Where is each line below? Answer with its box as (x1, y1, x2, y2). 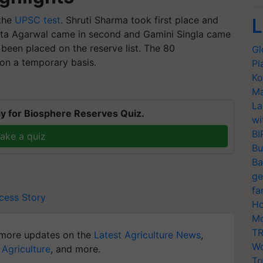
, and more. (50, 242, 100, 255)
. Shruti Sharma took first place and (60, 14, 218, 26)
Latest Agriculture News (94, 228, 201, 241)
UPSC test (15, 14, 60, 26)
